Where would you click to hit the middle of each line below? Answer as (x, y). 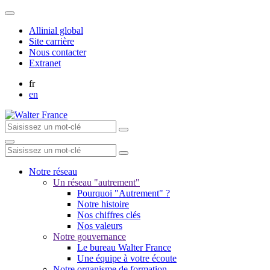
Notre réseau (53, 171)
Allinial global (56, 30)
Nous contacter (58, 52)
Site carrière (52, 41)
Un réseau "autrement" (96, 182)
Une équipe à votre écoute (127, 258)
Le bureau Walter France (124, 247)
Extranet (45, 63)
